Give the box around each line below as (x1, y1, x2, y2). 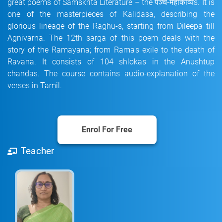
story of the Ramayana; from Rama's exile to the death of (7, 45, 215, 55)
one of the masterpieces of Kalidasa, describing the (7, 9, 215, 19)
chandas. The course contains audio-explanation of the (7, 68, 215, 78)
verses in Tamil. (7, 80, 62, 90)
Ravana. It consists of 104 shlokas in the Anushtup (7, 56, 215, 66)
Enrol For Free (82, 124, 132, 134)
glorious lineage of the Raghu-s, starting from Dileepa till (7, 21, 215, 31)
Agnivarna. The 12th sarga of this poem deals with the (7, 33, 215, 43)
